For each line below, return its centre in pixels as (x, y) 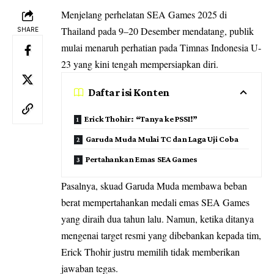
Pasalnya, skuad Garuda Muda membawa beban (154, 185)
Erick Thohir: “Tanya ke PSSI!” (141, 118)
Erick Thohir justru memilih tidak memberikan (150, 251)
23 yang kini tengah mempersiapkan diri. (140, 64)
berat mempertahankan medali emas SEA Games (155, 202)
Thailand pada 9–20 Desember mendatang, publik (157, 31)
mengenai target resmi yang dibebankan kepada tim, (161, 235)
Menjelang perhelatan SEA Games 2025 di (144, 14)
